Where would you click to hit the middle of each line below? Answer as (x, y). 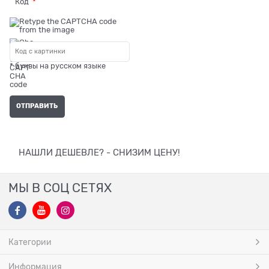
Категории (30, 242)
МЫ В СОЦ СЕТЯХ (60, 188)
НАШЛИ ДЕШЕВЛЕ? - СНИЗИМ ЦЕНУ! (99, 152)
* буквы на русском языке (58, 66)
